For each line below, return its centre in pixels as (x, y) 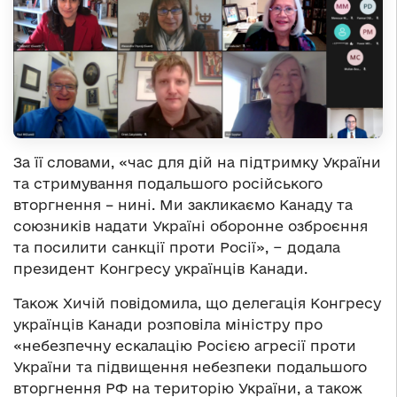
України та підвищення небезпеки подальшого (190, 366)
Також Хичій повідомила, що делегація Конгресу (197, 303)
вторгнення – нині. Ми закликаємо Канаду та (183, 204)
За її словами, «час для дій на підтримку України (197, 162)
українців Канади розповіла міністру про (168, 324)
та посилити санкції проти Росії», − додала (177, 247)
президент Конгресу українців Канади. (160, 268)
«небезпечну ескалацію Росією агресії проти (185, 345)
